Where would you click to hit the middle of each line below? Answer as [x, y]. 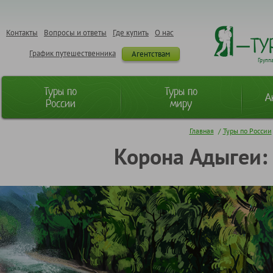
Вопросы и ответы [75, 32]
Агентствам [151, 54]
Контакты [22, 32]
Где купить [131, 32]
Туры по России [247, 130]
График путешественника [73, 53]
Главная [201, 130]
